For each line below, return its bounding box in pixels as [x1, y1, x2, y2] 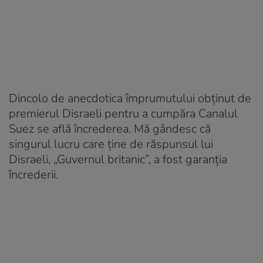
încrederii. [9, 166, 58, 183]
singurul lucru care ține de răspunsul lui [9, 136, 213, 152]
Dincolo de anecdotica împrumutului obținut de [9, 90, 251, 106]
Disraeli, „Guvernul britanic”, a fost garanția [9, 151, 227, 167]
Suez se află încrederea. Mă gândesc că [9, 120, 211, 137]
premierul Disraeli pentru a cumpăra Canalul [9, 105, 238, 122]
